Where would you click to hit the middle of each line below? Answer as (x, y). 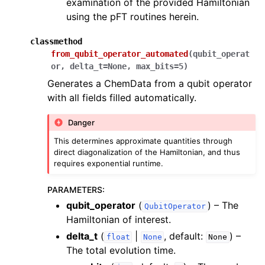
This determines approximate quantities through (143, 141)
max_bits (155, 66)
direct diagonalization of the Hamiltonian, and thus (147, 152)
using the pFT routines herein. (132, 16)
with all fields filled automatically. (122, 97)
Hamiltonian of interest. (119, 220)
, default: (185, 236)
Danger (82, 122)
